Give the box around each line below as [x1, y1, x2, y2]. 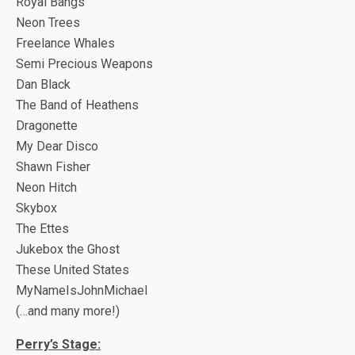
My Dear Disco [16, 139, 98, 154]
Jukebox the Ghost [16, 242, 120, 257]
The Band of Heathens [16, 97, 139, 113]
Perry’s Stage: [16, 337, 101, 352]
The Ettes [16, 221, 69, 236]
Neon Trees [16, 15, 80, 30]
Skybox [16, 200, 57, 216]
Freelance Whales [16, 36, 115, 51]
